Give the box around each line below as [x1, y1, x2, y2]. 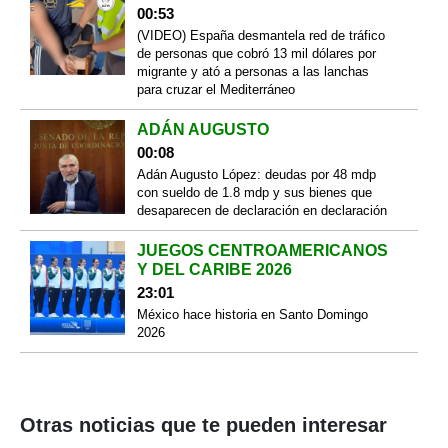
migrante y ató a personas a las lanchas [136, 63, 369, 79]
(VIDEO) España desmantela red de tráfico [136, 27, 385, 43]
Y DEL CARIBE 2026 [136, 260, 292, 278]
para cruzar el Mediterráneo [136, 81, 295, 97]
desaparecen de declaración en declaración [136, 202, 387, 218]
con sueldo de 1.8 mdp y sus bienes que [136, 184, 372, 200]
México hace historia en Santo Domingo [136, 306, 368, 322]
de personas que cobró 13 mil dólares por [136, 45, 376, 61]
